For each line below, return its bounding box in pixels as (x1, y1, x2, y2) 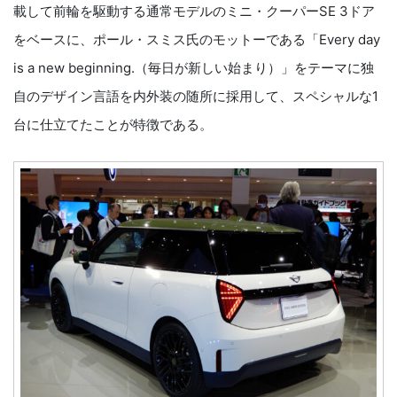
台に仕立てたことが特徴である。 (13, 116, 213, 134)
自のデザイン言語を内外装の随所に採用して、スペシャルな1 (13, 88, 378, 105)
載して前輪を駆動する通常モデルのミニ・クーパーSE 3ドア (13, 3, 375, 20)
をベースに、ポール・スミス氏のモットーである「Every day (13, 31, 380, 49)
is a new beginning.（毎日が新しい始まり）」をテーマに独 (13, 59, 374, 77)
